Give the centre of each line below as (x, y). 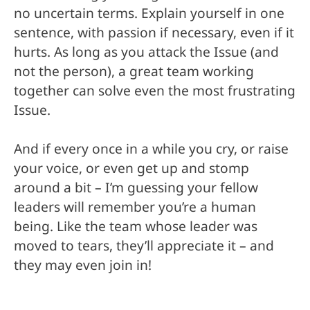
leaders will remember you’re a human (135, 207)
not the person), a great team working (134, 71)
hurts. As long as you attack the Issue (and (146, 52)
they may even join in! (83, 265)
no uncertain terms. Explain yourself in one (149, 13)
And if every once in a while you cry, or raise (151, 149)
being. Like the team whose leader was (136, 227)
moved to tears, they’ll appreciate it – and (144, 246)
